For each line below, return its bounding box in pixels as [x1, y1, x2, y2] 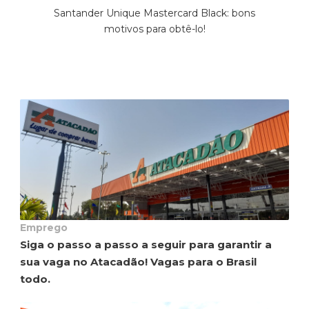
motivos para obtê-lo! [103, 22, 206, 35]
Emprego [20, 221, 68, 235]
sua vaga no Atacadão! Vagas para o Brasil [20, 255, 257, 269]
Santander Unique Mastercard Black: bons [54, 6, 255, 19]
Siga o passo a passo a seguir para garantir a [20, 238, 272, 252]
